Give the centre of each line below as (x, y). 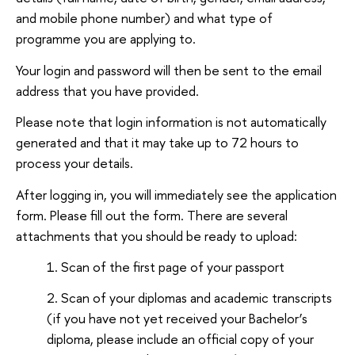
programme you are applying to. (106, 38)
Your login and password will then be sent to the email (169, 70)
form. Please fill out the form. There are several (152, 215)
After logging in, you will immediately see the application (176, 194)
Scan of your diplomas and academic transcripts (197, 298)
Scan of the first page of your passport (173, 267)
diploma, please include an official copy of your (181, 339)
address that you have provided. (107, 90)
